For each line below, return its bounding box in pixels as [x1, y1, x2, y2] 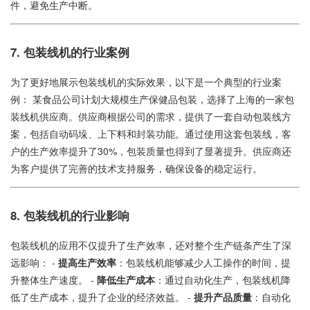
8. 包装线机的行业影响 [10, 207, 129, 224]
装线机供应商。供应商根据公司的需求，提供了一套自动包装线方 [10, 109, 291, 124]
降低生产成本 [97, 273, 155, 287]
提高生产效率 [58, 255, 116, 270]
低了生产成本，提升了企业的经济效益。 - [10, 290, 194, 304]
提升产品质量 [194, 290, 252, 304]
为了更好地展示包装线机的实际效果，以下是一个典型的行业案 [10, 75, 282, 89]
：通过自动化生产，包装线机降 [155, 273, 291, 287]
